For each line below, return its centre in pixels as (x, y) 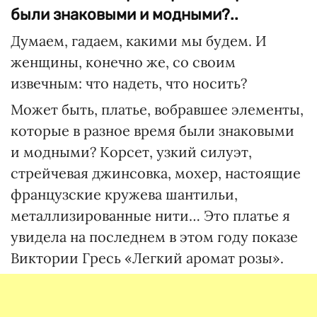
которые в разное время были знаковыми (152, 131)
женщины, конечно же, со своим (123, 62)
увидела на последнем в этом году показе (154, 237)
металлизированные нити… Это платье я (150, 215)
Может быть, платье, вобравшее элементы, (157, 109)
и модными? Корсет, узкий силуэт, (131, 152)
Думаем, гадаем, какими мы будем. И (139, 41)
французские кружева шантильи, (124, 194)
